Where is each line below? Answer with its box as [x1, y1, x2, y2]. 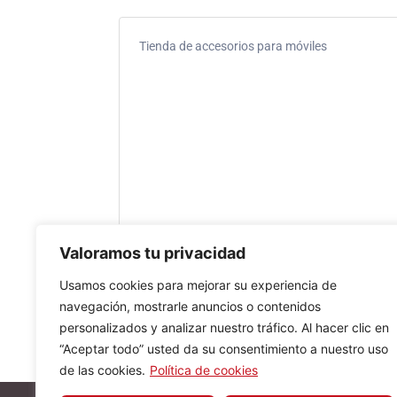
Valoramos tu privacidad [59, 244, 245, 262]
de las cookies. [59, 362, 145, 378]
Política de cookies [150, 362, 258, 378]
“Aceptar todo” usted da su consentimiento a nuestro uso [59, 341, 388, 356]
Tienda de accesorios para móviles [138, 38, 327, 53]
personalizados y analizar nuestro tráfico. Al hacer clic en [59, 320, 389, 335]
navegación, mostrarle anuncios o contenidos [59, 299, 321, 314]
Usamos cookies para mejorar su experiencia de [59, 277, 337, 292]
